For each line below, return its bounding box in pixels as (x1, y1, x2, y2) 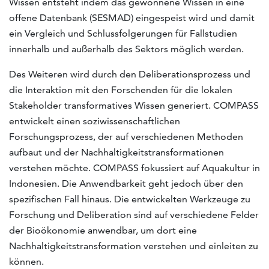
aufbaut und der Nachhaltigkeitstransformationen (9, 146, 224, 158)
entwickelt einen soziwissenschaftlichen (9, 115, 180, 127)
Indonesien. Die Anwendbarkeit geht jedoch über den (9, 177, 243, 189)
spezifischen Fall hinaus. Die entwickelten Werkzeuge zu (9, 193, 250, 205)
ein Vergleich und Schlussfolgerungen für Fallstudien (9, 27, 237, 39)
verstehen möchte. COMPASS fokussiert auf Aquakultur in (9, 162, 260, 174)
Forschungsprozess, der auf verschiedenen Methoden (9, 130, 243, 142)
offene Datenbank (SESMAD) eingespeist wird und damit (9, 11, 255, 23)
